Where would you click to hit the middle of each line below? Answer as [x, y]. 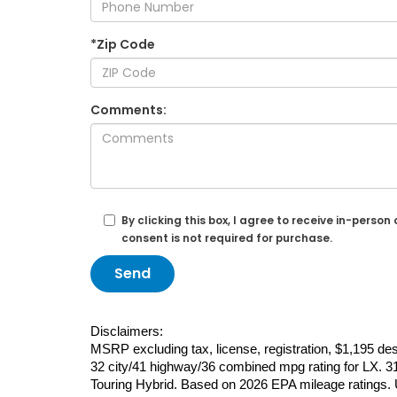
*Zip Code [123, 45]
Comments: [128, 110]
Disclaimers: [127, 332]
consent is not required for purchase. [227, 239]
